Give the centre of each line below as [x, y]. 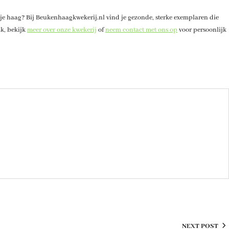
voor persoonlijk [202, 30]
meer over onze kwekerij [62, 30]
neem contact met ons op [141, 30]
